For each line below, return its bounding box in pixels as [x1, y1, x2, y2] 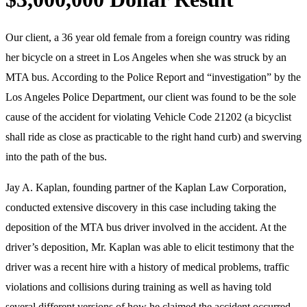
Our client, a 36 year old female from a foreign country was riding [5, 31, 290, 43]
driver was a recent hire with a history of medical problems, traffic [5, 260, 289, 273]
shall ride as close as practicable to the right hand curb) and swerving [5, 130, 302, 143]
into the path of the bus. [5, 150, 107, 162]
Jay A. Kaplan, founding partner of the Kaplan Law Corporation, [5, 181, 286, 193]
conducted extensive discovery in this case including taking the [5, 201, 276, 213]
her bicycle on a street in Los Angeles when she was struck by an [5, 51, 286, 63]
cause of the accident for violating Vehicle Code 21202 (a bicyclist [5, 110, 291, 123]
